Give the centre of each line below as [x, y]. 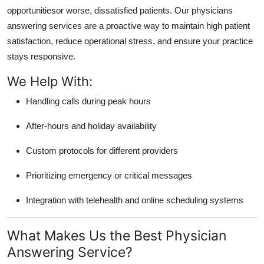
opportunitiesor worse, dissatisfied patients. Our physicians [120, 10]
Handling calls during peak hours [88, 101]
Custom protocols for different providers [102, 150]
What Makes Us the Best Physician [117, 235]
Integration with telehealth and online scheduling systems [135, 200]
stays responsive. [41, 56]
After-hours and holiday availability [91, 126]
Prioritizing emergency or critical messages [109, 175]
